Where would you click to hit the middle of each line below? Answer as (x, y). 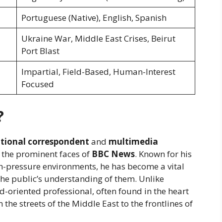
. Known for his (163, 154)
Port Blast (40, 51)
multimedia (133, 141)
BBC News (113, 154)
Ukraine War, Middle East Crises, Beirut (98, 39)
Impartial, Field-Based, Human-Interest (98, 72)
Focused (37, 84)
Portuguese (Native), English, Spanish (94, 18)
